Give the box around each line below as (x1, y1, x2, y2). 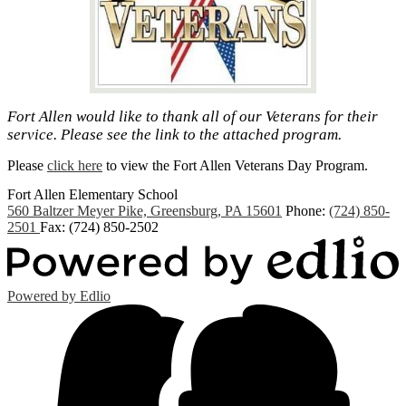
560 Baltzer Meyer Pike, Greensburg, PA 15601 (7, 202, 282, 218)
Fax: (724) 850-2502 (40, 218, 159, 235)
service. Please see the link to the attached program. (7, 126, 342, 144)
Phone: (285, 202, 329, 218)
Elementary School (69, 186, 178, 202)
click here (47, 157, 102, 173)
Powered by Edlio (7, 288, 111, 304)
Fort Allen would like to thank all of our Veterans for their (7, 108, 378, 126)
